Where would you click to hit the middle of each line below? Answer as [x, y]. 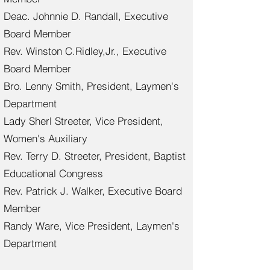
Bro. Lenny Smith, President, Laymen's [91, 86]
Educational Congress [53, 173]
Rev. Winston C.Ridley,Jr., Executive [85, 51]
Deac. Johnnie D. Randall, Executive [86, 16]
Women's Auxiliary [46, 138]
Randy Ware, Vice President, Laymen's [92, 226]
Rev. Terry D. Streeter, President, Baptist [95, 156]
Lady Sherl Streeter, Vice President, [83, 121]
